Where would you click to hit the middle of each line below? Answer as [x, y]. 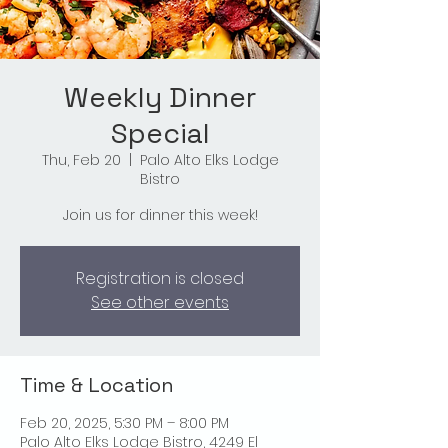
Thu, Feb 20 [81, 160]
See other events [160, 303]
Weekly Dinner [160, 97]
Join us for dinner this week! [160, 215]
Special [160, 133]
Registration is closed [160, 279]
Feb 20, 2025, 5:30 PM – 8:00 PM [124, 423]
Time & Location [97, 385]
